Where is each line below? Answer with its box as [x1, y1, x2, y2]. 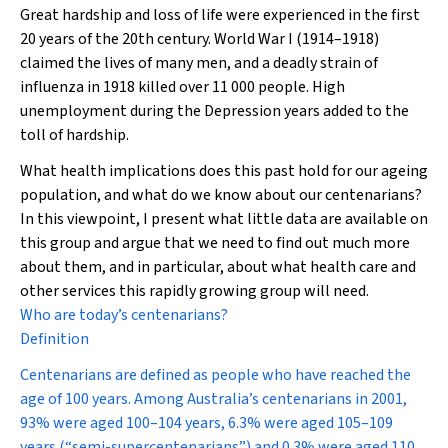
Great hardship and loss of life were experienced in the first [20, 4, 420, 26]
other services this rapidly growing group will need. [20, 280, 369, 302]
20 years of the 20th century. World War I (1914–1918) [20, 28, 379, 50]
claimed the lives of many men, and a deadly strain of [20, 52, 378, 74]
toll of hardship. [20, 124, 129, 146]
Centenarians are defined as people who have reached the [20, 364, 411, 386]
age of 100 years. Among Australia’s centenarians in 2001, [20, 388, 407, 410]
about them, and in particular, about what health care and [20, 256, 416, 278]
